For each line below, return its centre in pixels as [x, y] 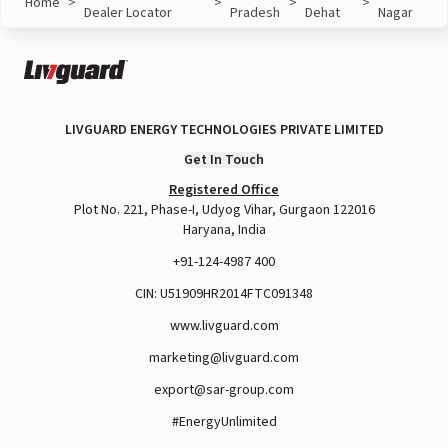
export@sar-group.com [224, 390]
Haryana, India [224, 230]
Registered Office [224, 190]
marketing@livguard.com [224, 358]
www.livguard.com [224, 326]
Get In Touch [224, 160]
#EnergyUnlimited [224, 422]
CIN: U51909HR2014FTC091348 [224, 294]
